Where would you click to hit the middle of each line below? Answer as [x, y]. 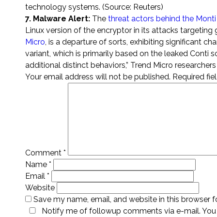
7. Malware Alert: [59, 19]
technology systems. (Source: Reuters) [94, 7]
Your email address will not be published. [98, 77]
